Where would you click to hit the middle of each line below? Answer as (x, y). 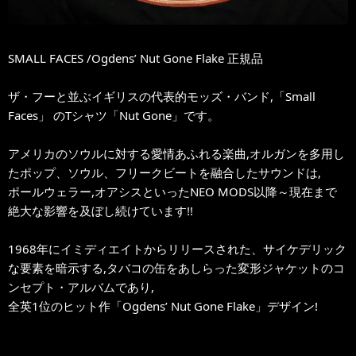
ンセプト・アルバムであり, (81, 286)
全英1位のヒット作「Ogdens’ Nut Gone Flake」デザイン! (163, 306)
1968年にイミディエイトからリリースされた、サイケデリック (177, 248)
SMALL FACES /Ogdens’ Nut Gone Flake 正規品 (135, 58)
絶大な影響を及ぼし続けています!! (101, 210)
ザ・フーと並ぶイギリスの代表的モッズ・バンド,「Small (162, 96)
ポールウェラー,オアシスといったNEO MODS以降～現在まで (172, 191)
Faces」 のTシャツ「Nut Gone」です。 (114, 115)
